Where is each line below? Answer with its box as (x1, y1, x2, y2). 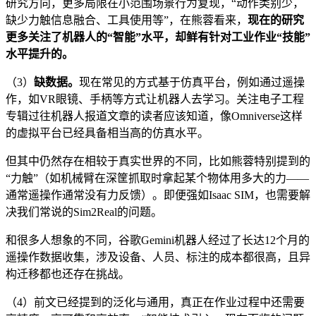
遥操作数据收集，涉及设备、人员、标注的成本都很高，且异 (6, 251, 310, 264)
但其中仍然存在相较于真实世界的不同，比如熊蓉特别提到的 (6, 155, 310, 168)
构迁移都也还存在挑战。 (6, 268, 130, 281)
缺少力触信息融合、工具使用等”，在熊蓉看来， (6, 14, 248, 27)
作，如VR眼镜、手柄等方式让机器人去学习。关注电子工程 (6, 93, 304, 106)
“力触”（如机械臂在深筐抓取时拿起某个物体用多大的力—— (6, 172, 309, 185)
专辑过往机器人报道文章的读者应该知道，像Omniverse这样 (6, 110, 303, 123)
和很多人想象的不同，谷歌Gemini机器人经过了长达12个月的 (6, 234, 310, 247)
